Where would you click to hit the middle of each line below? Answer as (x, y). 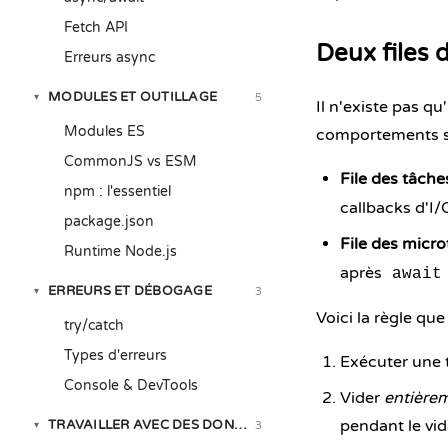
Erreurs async (109, 57)
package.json (109, 221)
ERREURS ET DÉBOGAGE (130, 291)
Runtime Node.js (120, 251)
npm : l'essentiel (117, 191)
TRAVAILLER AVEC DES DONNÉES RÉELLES (189, 425)
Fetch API (96, 27)
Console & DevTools (131, 385)
